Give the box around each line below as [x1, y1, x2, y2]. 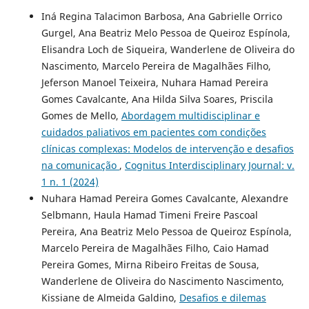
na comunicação [41, 159, 119, 172]
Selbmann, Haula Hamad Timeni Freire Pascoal [41, 208, 258, 222]
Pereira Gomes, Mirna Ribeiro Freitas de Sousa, [41, 258, 259, 272]
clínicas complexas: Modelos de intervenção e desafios [41, 142, 294, 156]
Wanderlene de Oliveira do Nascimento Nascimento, [41, 275, 284, 288]
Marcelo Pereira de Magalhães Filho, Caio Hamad [41, 241, 269, 255]
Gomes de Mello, [41, 109, 121, 123]
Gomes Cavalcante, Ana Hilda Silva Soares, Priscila [41, 92, 273, 106]
